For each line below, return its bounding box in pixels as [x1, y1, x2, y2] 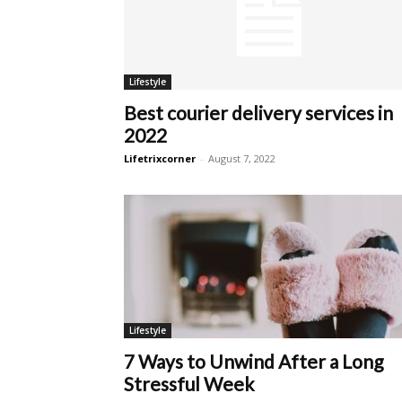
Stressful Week [124, 372, 254, 395]
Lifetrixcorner [124, 152, 196, 165]
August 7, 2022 [208, 152, 275, 165]
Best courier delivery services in [124, 101, 393, 124]
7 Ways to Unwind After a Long [124, 350, 383, 372]
